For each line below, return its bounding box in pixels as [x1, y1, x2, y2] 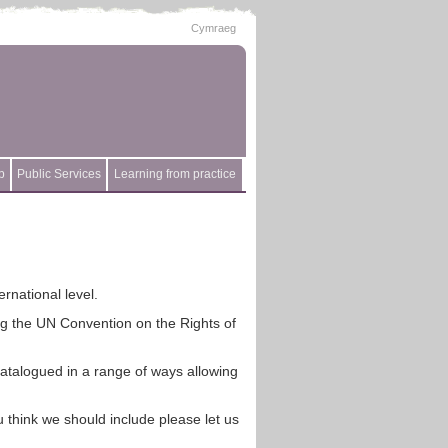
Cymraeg [191, 22, 236, 34]
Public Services [17, 167, 101, 181]
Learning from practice [114, 167, 236, 181]
